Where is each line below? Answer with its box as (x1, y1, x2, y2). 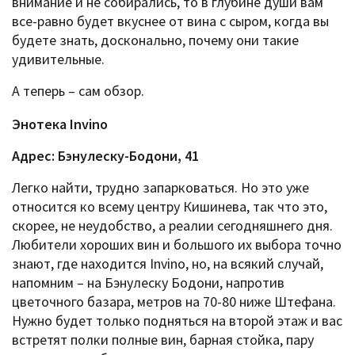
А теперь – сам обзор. (12, 81, 144, 100)
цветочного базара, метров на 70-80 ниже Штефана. (12, 292, 336, 311)
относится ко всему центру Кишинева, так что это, (12, 197, 327, 216)
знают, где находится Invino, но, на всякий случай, (12, 254, 323, 273)
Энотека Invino (12, 114, 108, 133)
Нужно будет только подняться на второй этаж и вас (12, 311, 342, 330)
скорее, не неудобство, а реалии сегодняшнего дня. (12, 216, 333, 235)
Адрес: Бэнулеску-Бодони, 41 (12, 146, 199, 165)
